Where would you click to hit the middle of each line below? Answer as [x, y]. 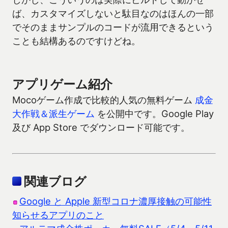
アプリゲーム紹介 [62, 84]
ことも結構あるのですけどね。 [76, 41]
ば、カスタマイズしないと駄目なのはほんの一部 [113, 13]
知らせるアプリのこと [58, 215]
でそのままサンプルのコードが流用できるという [113, 27]
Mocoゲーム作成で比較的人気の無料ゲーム [104, 100]
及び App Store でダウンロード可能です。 [101, 127]
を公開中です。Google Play [154, 114]
